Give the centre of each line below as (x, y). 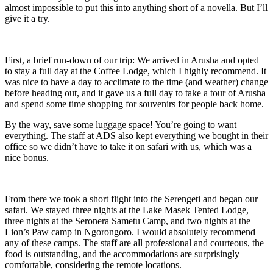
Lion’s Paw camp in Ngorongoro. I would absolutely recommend (130, 232)
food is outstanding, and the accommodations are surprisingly (122, 253)
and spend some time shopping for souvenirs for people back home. (134, 104)
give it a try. (27, 18)
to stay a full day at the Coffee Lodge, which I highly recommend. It (136, 71)
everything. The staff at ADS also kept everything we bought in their (136, 135)
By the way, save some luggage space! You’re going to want (121, 124)
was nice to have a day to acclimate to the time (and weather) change (136, 82)
